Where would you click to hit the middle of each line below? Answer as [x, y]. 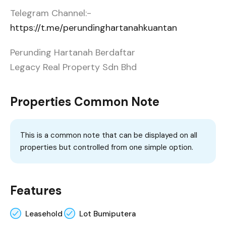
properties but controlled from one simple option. [107, 148]
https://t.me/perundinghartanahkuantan [94, 28]
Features [36, 191]
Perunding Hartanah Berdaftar [73, 53]
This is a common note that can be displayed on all [109, 135]
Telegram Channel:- [51, 13]
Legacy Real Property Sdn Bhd [73, 67]
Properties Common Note [85, 102]
